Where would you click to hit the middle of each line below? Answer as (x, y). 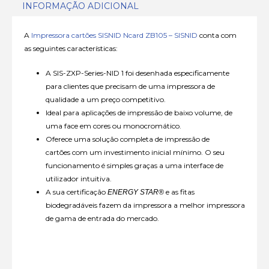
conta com (217, 35)
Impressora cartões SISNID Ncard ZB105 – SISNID (114, 35)
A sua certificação (77, 192)
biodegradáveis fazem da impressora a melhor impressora (145, 205)
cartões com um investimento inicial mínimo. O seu (135, 153)
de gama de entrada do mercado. (102, 219)
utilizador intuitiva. (79, 179)
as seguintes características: (71, 49)
